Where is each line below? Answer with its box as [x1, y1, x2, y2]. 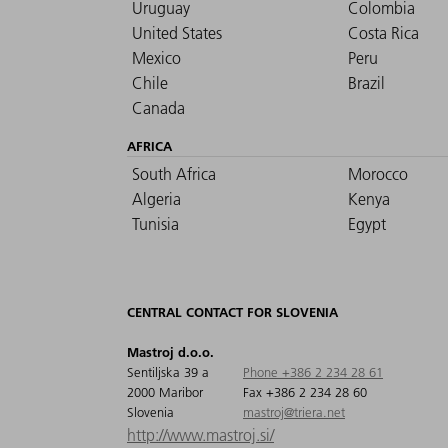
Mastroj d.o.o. [127, 344, 214, 361]
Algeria [132, 189, 181, 210]
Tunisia [132, 214, 179, 235]
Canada [132, 98, 185, 119]
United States [132, 23, 222, 44]
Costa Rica [348, 23, 419, 44]
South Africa [132, 164, 216, 185]
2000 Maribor [127, 384, 203, 401]
